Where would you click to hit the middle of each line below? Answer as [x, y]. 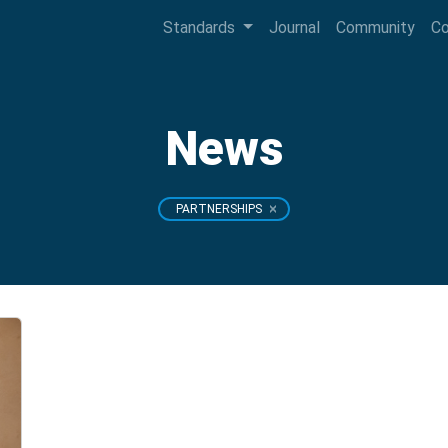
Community [375, 27]
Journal [294, 27]
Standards [201, 27]
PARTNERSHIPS [219, 209]
